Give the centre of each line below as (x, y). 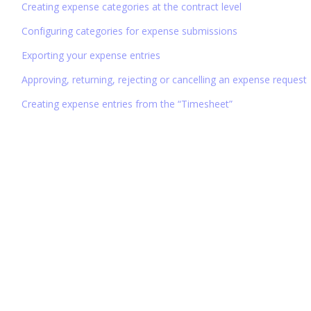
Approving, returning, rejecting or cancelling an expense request (164, 79)
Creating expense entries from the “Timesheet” (127, 103)
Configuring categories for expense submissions (129, 31)
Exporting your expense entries (91, 55)
